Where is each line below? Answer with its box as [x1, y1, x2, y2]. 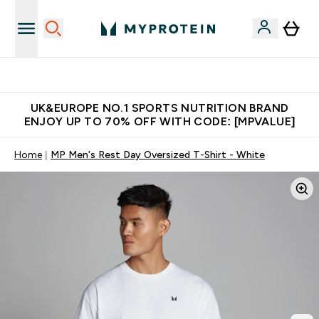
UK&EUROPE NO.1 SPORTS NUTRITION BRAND [30, 102, 289, 114]
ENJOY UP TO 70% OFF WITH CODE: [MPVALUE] [23, 115, 296, 127]
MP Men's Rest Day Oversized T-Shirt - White [51, 149, 265, 160]
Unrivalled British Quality [113, 69, 224, 80]
